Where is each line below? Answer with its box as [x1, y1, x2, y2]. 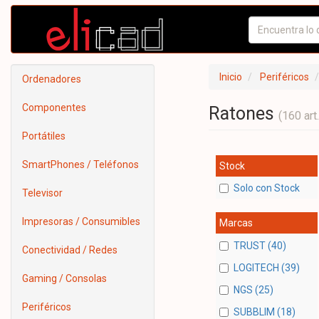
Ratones [208, 103, 278, 124]
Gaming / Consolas [22, 273, 107, 284]
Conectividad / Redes [22, 244, 117, 256]
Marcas [219, 217, 253, 229]
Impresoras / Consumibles [22, 216, 140, 227]
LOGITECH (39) [233, 261, 300, 273]
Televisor [22, 187, 63, 199]
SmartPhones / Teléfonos [22, 159, 139, 170]
